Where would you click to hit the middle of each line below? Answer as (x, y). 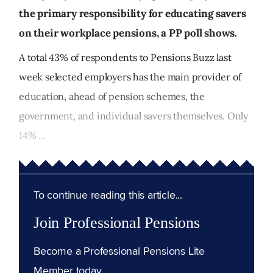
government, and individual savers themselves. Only (133, 116)
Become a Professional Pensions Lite (119, 251)
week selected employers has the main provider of (130, 77)
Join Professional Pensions (117, 223)
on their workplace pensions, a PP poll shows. (128, 33)
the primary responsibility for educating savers (133, 14)
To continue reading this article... (108, 195)
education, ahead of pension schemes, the (112, 97)
